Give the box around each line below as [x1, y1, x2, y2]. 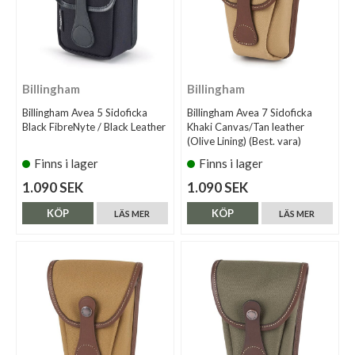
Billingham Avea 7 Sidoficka [187, 105, 313, 119]
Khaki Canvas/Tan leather [187, 120, 305, 133]
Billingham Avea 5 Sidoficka [22, 105, 147, 119]
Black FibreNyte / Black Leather [22, 120, 166, 133]
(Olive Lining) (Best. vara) [187, 134, 302, 147]
